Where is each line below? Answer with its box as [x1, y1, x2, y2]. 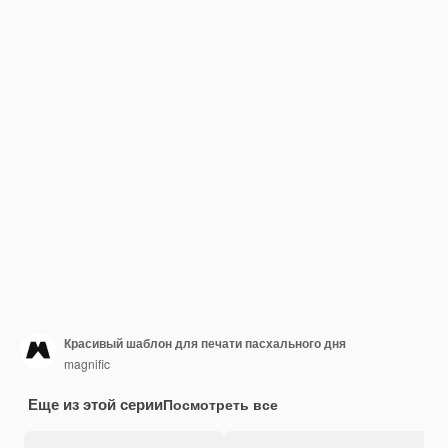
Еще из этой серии [28, 393, 163, 415]
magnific [64, 354, 110, 372]
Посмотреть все [163, 394, 278, 414]
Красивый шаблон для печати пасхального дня [64, 333, 346, 352]
